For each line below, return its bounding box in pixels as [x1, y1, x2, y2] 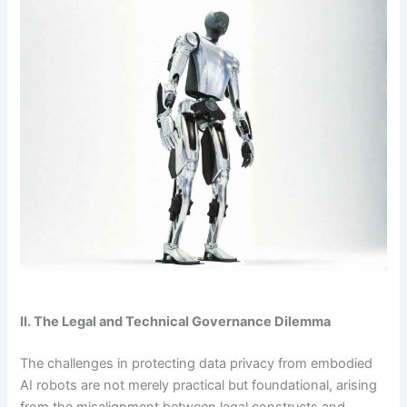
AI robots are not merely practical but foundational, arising [20, 376, 378, 393]
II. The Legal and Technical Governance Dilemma [20, 313, 332, 330]
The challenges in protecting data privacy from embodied [20, 354, 373, 372]
